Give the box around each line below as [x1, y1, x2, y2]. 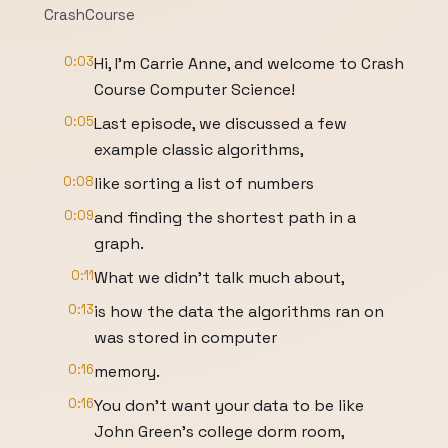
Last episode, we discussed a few [94, 113, 347, 134]
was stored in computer [94, 327, 277, 348]
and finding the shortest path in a [94, 207, 356, 228]
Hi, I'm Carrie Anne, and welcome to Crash [94, 53, 404, 74]
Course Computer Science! [94, 79, 295, 100]
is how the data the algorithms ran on [94, 301, 384, 322]
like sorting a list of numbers [94, 173, 314, 194]
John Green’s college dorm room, [94, 421, 345, 442]
